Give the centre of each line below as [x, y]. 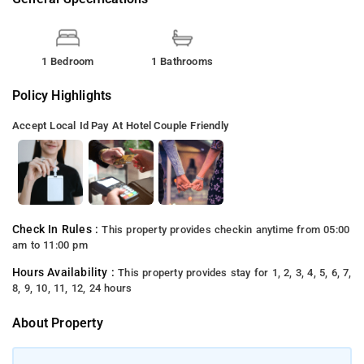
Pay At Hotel [121, 125]
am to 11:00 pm [50, 245]
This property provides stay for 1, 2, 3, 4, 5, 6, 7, [235, 272]
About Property [58, 323]
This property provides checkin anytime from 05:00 [226, 229]
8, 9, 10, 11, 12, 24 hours [72, 288]
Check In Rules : [57, 229]
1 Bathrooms [182, 61]
